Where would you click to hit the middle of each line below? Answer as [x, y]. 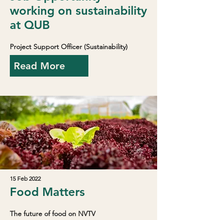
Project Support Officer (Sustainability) [69, 46]
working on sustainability [78, 10]
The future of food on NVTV [53, 213]
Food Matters [47, 192]
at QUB [30, 25]
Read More [39, 66]
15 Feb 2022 [25, 178]
